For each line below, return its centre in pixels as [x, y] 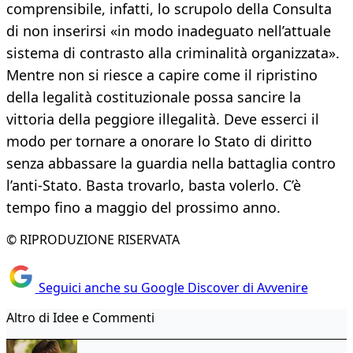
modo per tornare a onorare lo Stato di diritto [159, 141]
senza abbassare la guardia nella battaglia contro [171, 163]
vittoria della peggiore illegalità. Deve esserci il [163, 119]
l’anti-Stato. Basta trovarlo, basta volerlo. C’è [154, 186]
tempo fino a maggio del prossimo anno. [143, 208]
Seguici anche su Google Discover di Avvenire [171, 287]
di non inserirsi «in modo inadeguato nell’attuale [169, 31]
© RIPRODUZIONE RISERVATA [93, 240]
